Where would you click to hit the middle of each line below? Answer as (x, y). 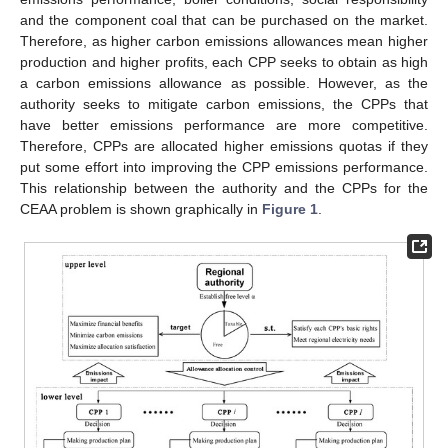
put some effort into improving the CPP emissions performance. (224, 166)
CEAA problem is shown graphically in (141, 208)
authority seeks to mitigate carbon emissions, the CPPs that (224, 103)
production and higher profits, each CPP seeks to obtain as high (224, 61)
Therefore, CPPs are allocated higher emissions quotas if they (224, 145)
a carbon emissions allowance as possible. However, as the (224, 82)
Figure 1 (290, 208)
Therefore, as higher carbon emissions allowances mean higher (224, 40)
